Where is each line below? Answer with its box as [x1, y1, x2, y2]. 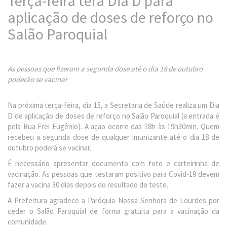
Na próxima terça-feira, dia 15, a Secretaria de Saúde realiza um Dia [8, 100, 219, 110]
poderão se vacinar [8, 74, 67, 84]
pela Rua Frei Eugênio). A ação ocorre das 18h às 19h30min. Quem [8, 122, 219, 131]
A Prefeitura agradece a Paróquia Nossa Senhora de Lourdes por [8, 196, 219, 205]
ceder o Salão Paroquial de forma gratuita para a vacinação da [8, 206, 219, 216]
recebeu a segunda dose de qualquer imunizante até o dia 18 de [8, 132, 219, 142]
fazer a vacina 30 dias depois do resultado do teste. [8, 180, 168, 190]
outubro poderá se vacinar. [8, 143, 91, 153]
